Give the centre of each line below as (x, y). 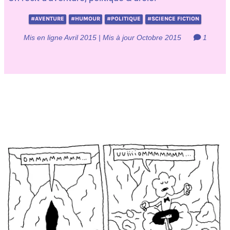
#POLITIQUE (124, 18)
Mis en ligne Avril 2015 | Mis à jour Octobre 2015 (103, 37)
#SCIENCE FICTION (173, 18)
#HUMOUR (85, 18)
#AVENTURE (47, 18)
